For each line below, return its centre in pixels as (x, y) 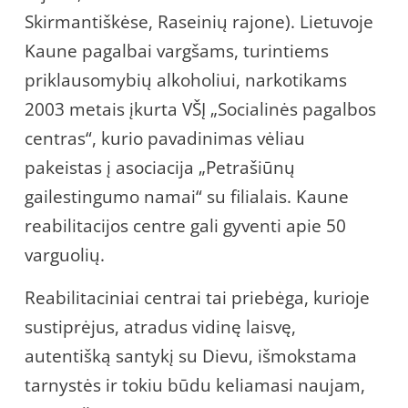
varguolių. (65, 255)
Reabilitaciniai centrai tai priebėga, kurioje (197, 297)
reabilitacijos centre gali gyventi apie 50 (185, 225)
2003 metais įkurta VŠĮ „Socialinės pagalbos (200, 109)
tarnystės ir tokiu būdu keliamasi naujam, (195, 385)
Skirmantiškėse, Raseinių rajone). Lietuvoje (199, 21)
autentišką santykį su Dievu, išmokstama (191, 356)
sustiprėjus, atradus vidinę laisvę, (160, 326)
